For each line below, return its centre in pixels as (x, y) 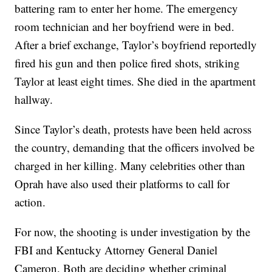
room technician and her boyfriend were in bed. (125, 27)
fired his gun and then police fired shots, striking (127, 63)
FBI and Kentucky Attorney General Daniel (116, 250)
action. (30, 202)
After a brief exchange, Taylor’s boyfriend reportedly (136, 45)
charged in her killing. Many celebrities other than (130, 166)
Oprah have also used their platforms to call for (122, 184)
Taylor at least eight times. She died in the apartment (135, 81)
